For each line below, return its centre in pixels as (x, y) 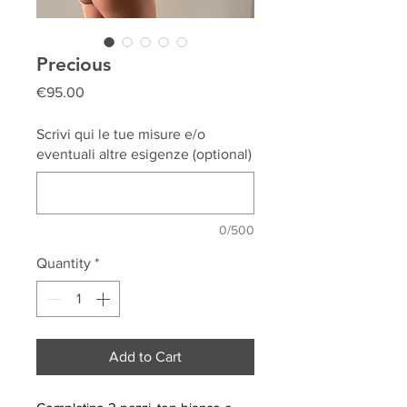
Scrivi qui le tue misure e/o (121, 134)
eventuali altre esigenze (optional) (144, 154)
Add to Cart (145, 357)
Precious (74, 65)
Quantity (64, 263)
